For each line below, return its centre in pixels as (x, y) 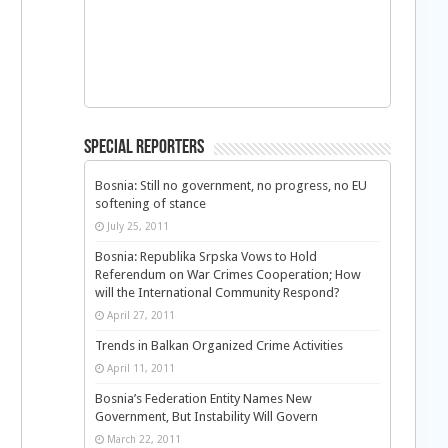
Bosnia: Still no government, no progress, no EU (230, 185)
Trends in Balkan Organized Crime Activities (218, 345)
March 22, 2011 (143, 439)
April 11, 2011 (140, 368)
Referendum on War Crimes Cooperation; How (227, 274)
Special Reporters (143, 148)
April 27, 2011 (140, 315)
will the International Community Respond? (217, 292)
